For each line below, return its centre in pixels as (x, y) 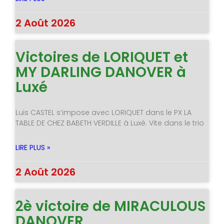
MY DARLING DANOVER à (100, 72)
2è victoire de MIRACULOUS (110, 206)
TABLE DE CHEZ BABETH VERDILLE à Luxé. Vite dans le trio (109, 123)
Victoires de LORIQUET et (101, 57)
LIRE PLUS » (32, 148)
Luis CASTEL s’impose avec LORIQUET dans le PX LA (103, 113)
